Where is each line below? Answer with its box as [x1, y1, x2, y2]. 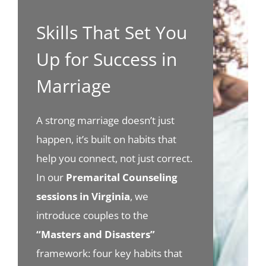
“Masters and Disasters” [36, 227, 156, 242]
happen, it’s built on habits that [36, 132, 177, 147]
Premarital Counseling [66, 170, 178, 185]
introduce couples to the [36, 208, 149, 223]
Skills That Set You [36, 20, 188, 45]
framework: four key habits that [36, 246, 183, 261]
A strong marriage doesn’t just [36, 113, 175, 128]
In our [36, 170, 66, 185]
